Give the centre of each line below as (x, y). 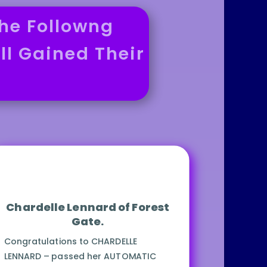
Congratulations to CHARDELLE (70, 242)
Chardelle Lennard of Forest (87, 207)
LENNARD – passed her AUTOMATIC (80, 257)
